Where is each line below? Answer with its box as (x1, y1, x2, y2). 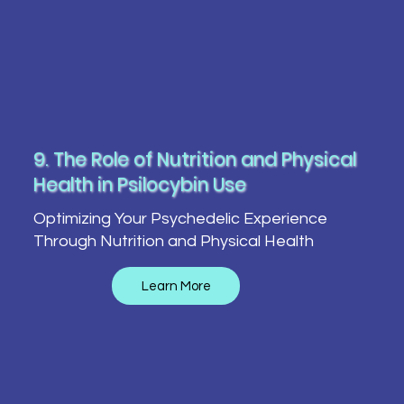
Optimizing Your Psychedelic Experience (32, 209, 327, 227)
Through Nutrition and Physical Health (32, 232, 314, 250)
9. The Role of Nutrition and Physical (32, 146, 356, 173)
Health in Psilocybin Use (32, 171, 246, 198)
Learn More (141, 279, 211, 293)
